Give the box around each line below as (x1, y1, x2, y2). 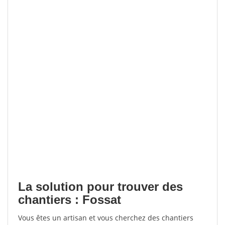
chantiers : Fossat (18, 193, 121, 206)
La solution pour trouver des (18, 180, 183, 193)
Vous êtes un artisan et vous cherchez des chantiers (18, 213, 193, 222)
